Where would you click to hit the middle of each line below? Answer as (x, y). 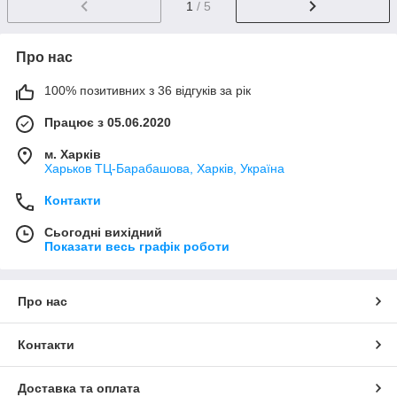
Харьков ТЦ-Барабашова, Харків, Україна (164, 168)
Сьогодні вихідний (103, 232)
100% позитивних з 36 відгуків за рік (148, 90)
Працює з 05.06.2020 (108, 122)
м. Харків (73, 154)
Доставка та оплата (79, 388)
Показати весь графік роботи (137, 246)
